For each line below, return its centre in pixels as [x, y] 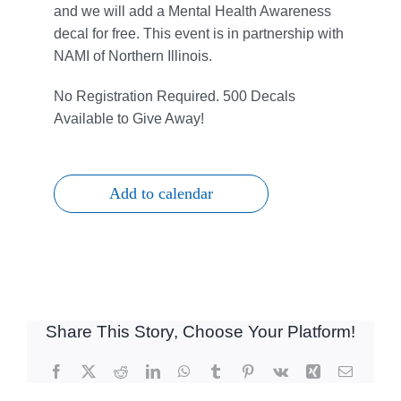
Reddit [145, 371]
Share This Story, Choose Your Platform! [200, 332]
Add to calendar [161, 193]
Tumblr [242, 371]
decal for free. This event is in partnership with [199, 34]
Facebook [90, 371]
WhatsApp [220, 371]
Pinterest [278, 371]
